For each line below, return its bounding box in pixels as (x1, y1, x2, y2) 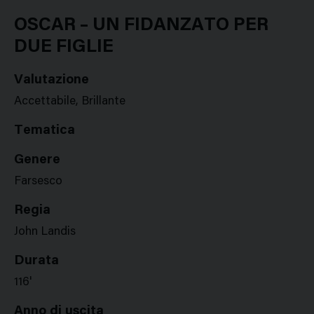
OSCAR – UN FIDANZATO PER (14, 17, 268, 35)
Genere (14, 153, 60, 167)
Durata (14, 254, 59, 268)
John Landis (14, 226, 76, 238)
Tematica (14, 124, 75, 137)
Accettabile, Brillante (14, 96, 125, 108)
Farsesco (14, 176, 62, 188)
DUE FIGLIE (14, 39, 114, 57)
